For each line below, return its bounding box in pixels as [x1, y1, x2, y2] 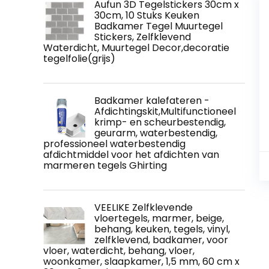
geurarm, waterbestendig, [94, 126, 217, 141]
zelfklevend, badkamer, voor [94, 233, 228, 247]
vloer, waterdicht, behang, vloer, [43, 244, 195, 258]
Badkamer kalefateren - [94, 94, 210, 108]
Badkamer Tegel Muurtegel [94, 19, 223, 34]
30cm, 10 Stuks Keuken [94, 8, 199, 23]
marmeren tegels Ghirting [43, 159, 167, 173]
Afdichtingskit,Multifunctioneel [94, 104, 236, 119]
